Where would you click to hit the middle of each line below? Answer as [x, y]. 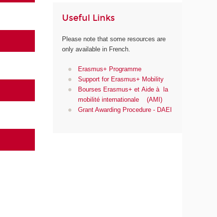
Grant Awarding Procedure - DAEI [125, 109]
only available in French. [96, 49]
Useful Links [89, 18]
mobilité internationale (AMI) [120, 99]
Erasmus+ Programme [109, 69]
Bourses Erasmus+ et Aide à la [124, 89]
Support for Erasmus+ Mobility [121, 79]
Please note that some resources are [114, 39]
